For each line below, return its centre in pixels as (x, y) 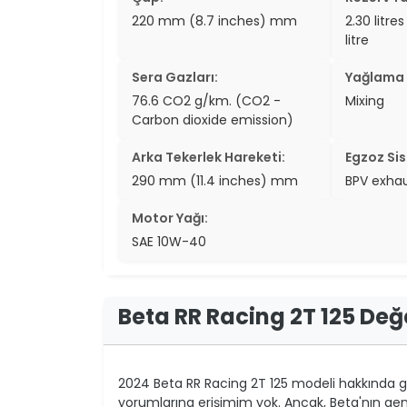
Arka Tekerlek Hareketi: (208, 157)
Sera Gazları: (175, 77)
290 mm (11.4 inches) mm (215, 180)
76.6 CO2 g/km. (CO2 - (206, 100)
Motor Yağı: (170, 218)
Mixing (364, 100)
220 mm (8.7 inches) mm (214, 20)
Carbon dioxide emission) (213, 119)
